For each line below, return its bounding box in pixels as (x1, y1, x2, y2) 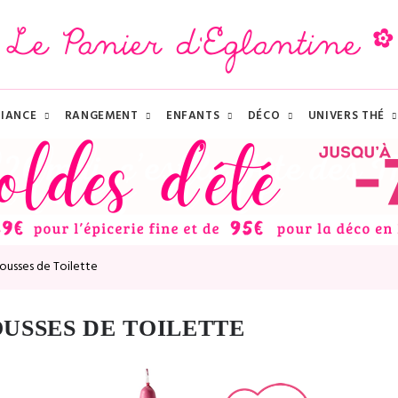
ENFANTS (165, 107, 220, 125)
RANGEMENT (64, 107, 139, 125)
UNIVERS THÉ (307, 107, 385, 125)
